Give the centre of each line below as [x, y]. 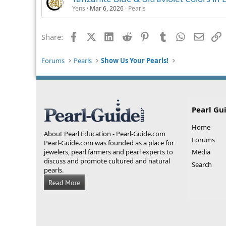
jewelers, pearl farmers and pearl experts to [108, 152]
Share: [52, 37]
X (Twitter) [114, 36]
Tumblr [180, 36]
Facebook [95, 36]
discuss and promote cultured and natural [107, 161]
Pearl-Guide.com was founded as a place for [109, 143]
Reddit [143, 36]
